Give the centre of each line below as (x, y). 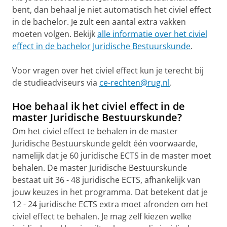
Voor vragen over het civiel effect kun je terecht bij (108, 70)
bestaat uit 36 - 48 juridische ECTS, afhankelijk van (106, 180)
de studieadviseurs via (56, 82)
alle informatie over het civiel (152, 34)
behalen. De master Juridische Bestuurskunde (100, 167)
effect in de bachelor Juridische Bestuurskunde (101, 46)
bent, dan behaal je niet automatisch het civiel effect (112, 9)
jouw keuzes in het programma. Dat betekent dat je (110, 192)
